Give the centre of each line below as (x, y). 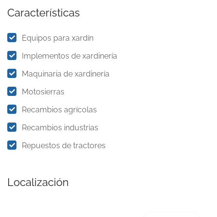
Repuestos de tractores (64, 146)
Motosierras (43, 92)
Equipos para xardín (58, 38)
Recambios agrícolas (59, 110)
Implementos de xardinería (70, 56)
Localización (38, 182)
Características (44, 13)
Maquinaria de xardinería (66, 74)
